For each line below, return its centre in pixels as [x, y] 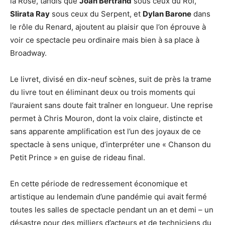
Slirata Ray [30, 14]
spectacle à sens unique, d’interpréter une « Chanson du [110, 145]
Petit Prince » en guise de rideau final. [78, 158]
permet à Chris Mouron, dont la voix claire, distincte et [106, 119]
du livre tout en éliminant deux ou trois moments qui [103, 92]
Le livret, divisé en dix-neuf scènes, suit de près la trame [111, 79]
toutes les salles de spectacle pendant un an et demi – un [112, 210]
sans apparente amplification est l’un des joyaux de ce [105, 132]
